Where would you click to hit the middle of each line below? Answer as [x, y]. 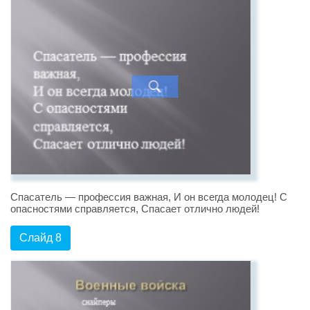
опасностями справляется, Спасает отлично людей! [135, 209]
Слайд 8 [40, 238]
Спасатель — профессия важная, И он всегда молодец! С [149, 197]
